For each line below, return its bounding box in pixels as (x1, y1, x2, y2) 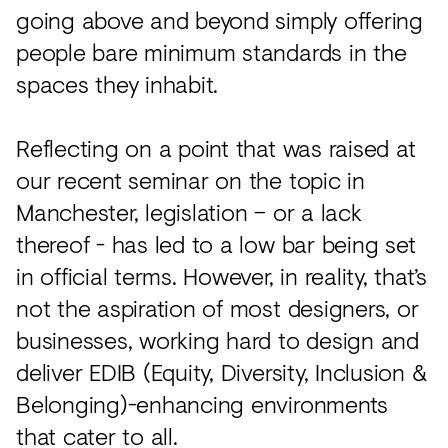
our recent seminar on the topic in (16, 161, 365, 197)
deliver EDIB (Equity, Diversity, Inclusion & (16, 353, 427, 389)
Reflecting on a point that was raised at (16, 129, 416, 165)
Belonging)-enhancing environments (16, 385, 389, 421)
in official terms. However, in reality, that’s (16, 257, 427, 293)
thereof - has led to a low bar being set (16, 225, 416, 261)
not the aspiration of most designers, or (16, 289, 419, 325)
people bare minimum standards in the (16, 33, 407, 69)
